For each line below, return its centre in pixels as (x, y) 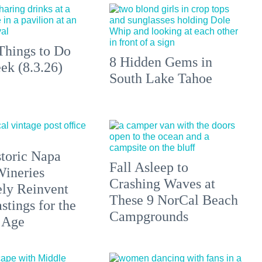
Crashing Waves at (163, 184)
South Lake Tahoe (161, 79)
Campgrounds (149, 217)
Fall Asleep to (149, 168)
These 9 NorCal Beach (174, 200)
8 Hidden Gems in (161, 62)
